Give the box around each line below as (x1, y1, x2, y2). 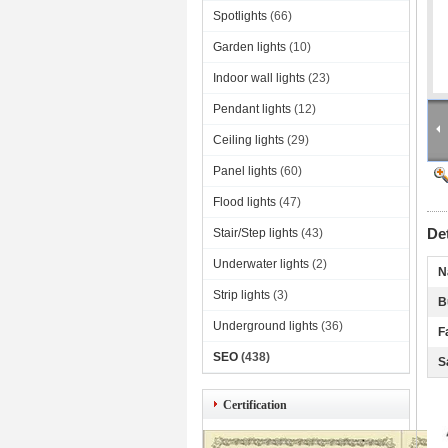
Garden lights (213, 40, 286, 54)
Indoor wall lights (213, 71, 305, 85)
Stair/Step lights (213, 226, 298, 240)
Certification (223, 398, 287, 412)
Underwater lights (213, 257, 309, 271)
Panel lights (213, 164, 277, 178)
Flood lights (213, 195, 276, 209)
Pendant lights (213, 102, 291, 116)
